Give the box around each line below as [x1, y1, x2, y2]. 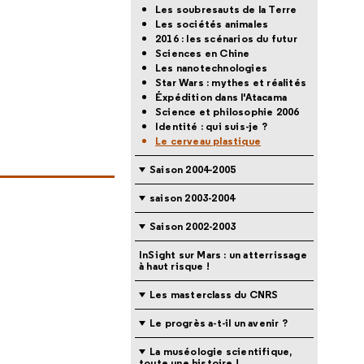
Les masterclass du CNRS [149, 288, 279, 301]
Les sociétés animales [155, 17, 269, 31]
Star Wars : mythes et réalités [155, 76, 306, 89]
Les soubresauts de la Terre [155, 2, 297, 16]
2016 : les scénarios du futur [155, 32, 297, 45]
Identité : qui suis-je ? [155, 119, 267, 133]
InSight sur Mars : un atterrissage [139, 248, 307, 262]
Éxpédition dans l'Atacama [155, 90, 287, 104]
